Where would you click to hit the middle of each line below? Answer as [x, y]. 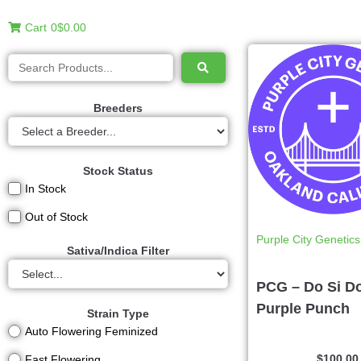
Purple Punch [303, 308]
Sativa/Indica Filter [118, 251]
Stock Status [118, 171]
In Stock [46, 189]
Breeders [118, 108]
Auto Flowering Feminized [91, 331]
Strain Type [118, 313]
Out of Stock [56, 217]
